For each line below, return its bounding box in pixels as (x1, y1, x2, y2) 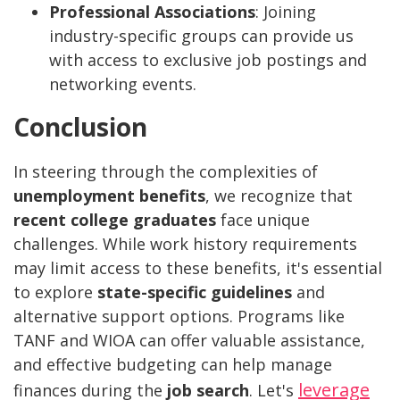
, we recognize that (205, 184, 353, 206)
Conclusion (13, 109, 147, 144)
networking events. (49, 72, 196, 95)
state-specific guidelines (97, 280, 292, 303)
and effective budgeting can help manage (13, 353, 332, 375)
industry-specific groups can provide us (49, 24, 354, 46)
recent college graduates (13, 208, 216, 230)
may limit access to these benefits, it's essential (13, 256, 382, 279)
